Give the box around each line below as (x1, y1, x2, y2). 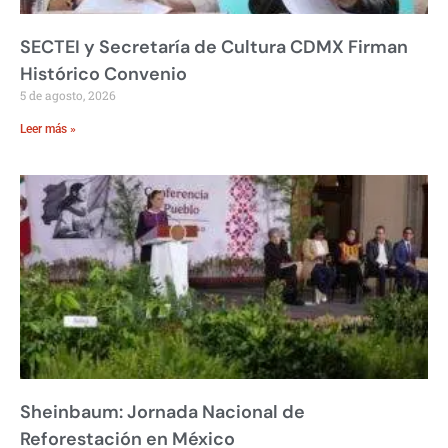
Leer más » (20, 121, 76, 136)
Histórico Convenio (20, 61, 187, 86)
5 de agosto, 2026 (20, 86, 116, 103)
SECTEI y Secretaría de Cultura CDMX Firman (20, 34, 408, 59)
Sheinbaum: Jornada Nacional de (20, 399, 305, 424)
